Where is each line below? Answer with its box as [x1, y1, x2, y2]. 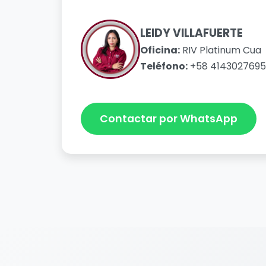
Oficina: [140, 43, 180, 58]
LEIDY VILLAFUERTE [140, 25, 243, 42]
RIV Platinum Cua [180, 43, 261, 58]
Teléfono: [140, 59, 188, 74]
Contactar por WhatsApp [100, 111, 237, 126]
